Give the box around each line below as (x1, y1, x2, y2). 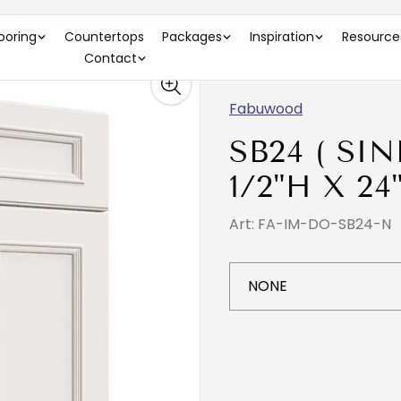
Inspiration (250, 28, 314, 46)
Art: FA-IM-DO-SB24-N (229, 214, 391, 235)
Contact (84, 49, 137, 67)
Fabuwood (229, 98, 303, 119)
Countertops (64, 28, 144, 46)
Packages (162, 28, 222, 46)
